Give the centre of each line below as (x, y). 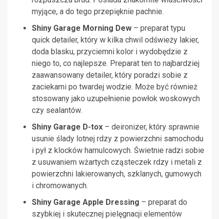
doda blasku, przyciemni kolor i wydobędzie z (110, 52)
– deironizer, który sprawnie (152, 127)
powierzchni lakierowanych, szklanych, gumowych (117, 174)
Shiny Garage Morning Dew (82, 28)
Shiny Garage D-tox (68, 127)
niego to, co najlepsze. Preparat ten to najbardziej (116, 64)
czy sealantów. (57, 110)
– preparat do (163, 202)
